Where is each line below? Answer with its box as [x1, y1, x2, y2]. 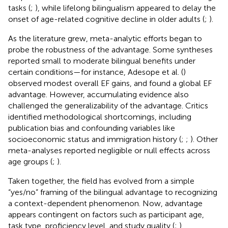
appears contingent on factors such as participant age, [8, 209, 204, 219]
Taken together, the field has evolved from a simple [8, 176, 194, 186]
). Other [190, 134, 218, 144]
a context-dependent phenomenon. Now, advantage [8, 198, 203, 208]
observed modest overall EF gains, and [8, 78, 149, 88]
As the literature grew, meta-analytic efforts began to [8, 33, 202, 43]
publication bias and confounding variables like [8, 123, 175, 133]
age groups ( [8, 156, 52, 166]
